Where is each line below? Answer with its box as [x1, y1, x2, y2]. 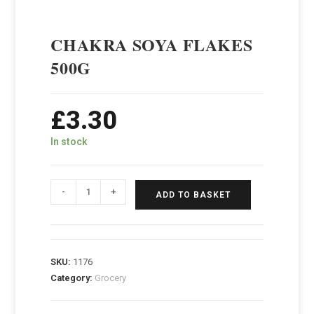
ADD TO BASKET [156, 190, 231, 200]
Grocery [95, 273, 127, 284]
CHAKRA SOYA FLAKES [50, 32, 253, 57]
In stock [50, 136, 88, 148]
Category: [50, 273, 95, 284]
